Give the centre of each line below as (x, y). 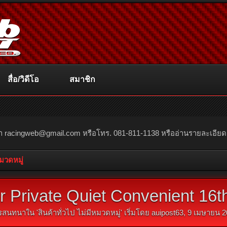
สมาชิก (82, 79)
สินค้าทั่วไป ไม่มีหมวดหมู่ (79, 213)
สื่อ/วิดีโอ (23, 79)
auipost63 (167, 213)
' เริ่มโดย (136, 213)
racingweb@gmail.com (43, 133)
